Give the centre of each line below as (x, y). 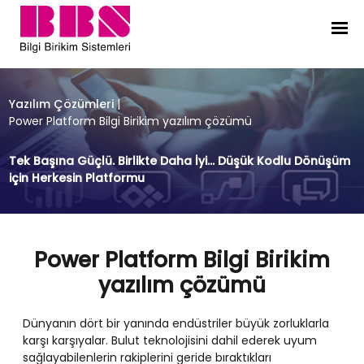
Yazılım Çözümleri (61, 104)
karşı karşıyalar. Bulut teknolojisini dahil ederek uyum (170, 340)
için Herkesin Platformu (76, 178)
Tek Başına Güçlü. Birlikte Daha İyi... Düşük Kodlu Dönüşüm (179, 160)
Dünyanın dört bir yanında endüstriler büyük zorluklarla (176, 323)
